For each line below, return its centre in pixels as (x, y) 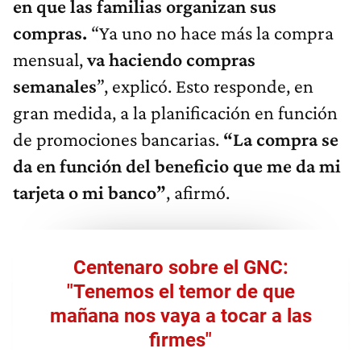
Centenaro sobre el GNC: (180, 268)
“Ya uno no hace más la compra (210, 33)
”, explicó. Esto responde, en (205, 86)
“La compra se (281, 139)
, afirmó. (198, 193)
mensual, (50, 60)
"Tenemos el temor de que (180, 292)
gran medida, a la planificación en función (175, 113)
